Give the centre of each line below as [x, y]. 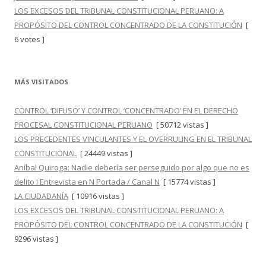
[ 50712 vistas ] [180, 125]
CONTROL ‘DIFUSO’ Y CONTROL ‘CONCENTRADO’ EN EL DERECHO [126, 111]
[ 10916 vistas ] [96, 196]
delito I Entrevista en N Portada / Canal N [87, 182]
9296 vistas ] [36, 239]
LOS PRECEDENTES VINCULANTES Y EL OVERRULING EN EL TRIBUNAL [133, 139]
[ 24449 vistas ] [104, 153]
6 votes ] [29, 39]
